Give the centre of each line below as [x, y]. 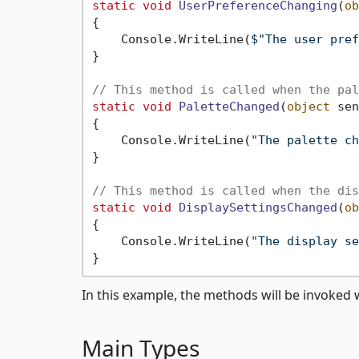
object [308, 107]
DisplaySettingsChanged [258, 208]
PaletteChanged [229, 107]
